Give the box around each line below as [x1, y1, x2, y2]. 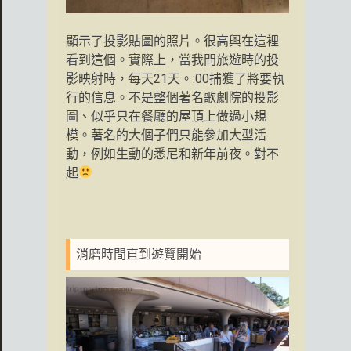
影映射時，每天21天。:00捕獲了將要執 [66, 71, 284, 86]
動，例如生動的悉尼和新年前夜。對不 [66, 146, 279, 161]
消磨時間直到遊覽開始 [76, 246, 201, 262]
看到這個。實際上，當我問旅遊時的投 [66, 52, 279, 67]
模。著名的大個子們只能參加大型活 [66, 127, 266, 143]
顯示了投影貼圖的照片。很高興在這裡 [66, 33, 279, 49]
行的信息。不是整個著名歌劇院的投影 [66, 89, 279, 105]
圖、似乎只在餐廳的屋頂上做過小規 [66, 108, 266, 124]
